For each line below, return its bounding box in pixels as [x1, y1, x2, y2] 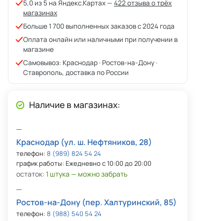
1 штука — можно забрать [46, 169, 127, 179]
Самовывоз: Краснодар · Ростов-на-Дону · [23, 58, 157, 68]
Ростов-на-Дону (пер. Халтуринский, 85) [16, 197, 177, 208]
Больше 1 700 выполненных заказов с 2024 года [23, 22, 175, 31]
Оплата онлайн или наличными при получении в [23, 35, 178, 44]
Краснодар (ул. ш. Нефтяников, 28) [16, 137, 152, 148]
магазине [23, 45, 54, 54]
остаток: [16, 169, 46, 179]
